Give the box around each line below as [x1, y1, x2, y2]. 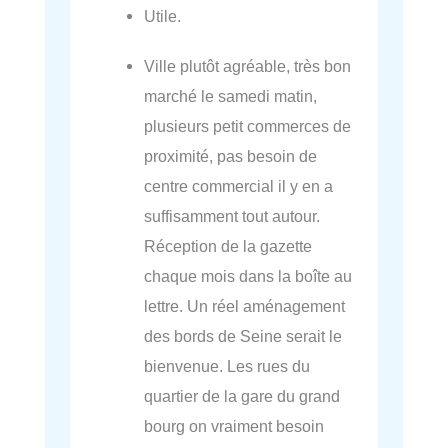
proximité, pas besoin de [144, 147, 318, 166]
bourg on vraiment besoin [144, 417, 325, 436]
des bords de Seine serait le [144, 327, 343, 346]
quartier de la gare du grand [144, 387, 341, 406]
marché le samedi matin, [144, 87, 318, 106]
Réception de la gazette [144, 237, 313, 256]
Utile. [144, 7, 182, 26]
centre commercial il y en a [144, 177, 334, 196]
